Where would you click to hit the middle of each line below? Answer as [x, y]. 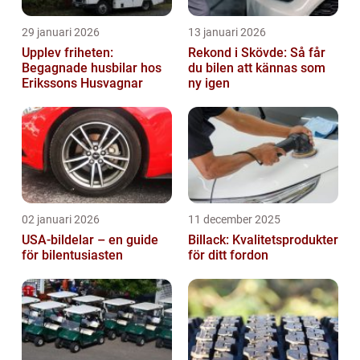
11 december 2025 [234, 220]
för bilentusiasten [72, 256]
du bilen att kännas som [257, 68]
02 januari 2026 [61, 220]
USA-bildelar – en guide [90, 240]
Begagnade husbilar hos [92, 68]
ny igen [209, 84]
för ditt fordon [228, 256]
